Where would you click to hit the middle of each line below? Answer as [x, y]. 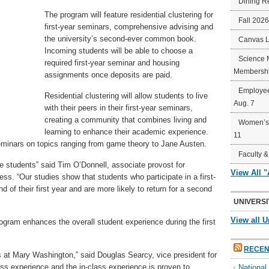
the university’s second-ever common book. [120, 39]
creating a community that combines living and [125, 120]
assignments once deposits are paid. [108, 75]
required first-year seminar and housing [112, 63]
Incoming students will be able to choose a [119, 51]
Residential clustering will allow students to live [126, 96]
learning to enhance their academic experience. [126, 132]
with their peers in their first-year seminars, [119, 108]
